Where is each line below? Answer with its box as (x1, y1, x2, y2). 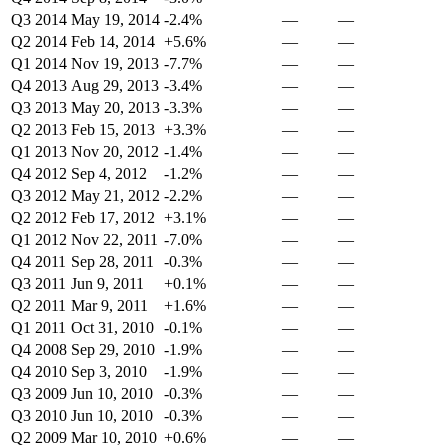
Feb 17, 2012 (71, 209, 155, 226)
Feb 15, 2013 (71, 121, 155, 138)
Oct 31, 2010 (71, 319, 154, 336)
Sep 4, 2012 (71, 165, 147, 182)
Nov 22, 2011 (71, 231, 158, 248)
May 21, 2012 (71, 187, 160, 204)
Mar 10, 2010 (71, 429, 157, 446)
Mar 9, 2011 (71, 297, 148, 314)
